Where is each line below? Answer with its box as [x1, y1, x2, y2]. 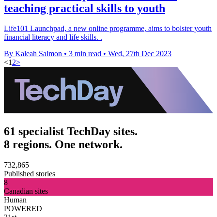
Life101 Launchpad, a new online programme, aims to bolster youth [4, 24, 212, 33]
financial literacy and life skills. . [4, 33, 102, 42]
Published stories [4, 169, 55, 178]
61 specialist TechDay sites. [4, 124, 138, 138]
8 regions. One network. [4, 138, 123, 151]
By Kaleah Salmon [4, 49, 62, 58]
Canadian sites [4, 186, 48, 195]
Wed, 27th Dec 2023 [108, 49, 171, 58]
